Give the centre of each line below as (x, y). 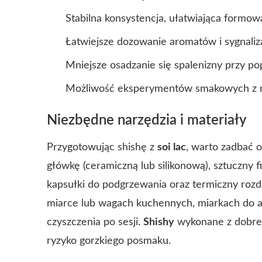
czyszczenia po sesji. (95, 222)
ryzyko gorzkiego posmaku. (109, 241)
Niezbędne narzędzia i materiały (147, 120)
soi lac (172, 147)
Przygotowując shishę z (102, 147)
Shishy (159, 222)
